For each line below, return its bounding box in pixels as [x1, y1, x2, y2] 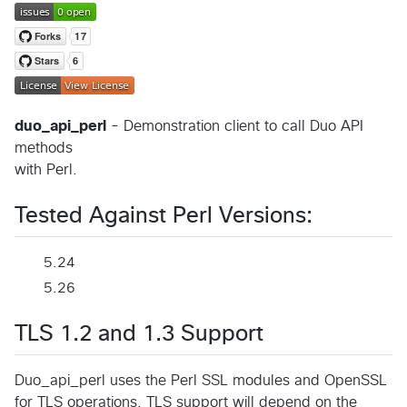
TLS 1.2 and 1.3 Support [15, 323, 263, 345]
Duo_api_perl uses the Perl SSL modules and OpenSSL [15, 372, 387, 388]
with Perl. [15, 162, 77, 177]
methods [15, 140, 73, 155]
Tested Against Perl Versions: [15, 204, 313, 227]
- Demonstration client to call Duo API [106, 118, 363, 134]
